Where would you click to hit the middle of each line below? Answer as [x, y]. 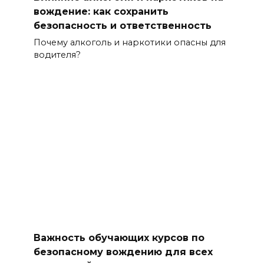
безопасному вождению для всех [123, 252]
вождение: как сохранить [101, 11]
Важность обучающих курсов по [119, 237]
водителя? [57, 55]
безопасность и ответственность [122, 25]
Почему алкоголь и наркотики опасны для [129, 42]
